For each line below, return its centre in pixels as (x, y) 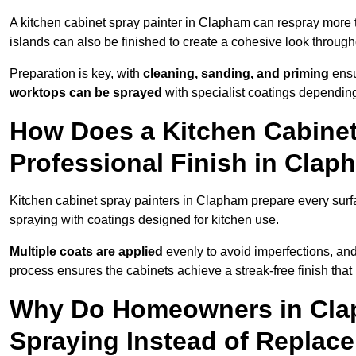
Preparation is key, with (76, 74)
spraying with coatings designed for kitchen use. (144, 220)
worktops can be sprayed (86, 93)
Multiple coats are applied (86, 252)
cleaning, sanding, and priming (236, 74)
